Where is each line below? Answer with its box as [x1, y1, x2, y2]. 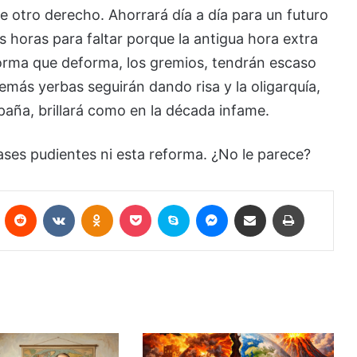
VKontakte [73, 197, 127, 210]
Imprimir [303, 197, 346, 210]
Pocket [150, 197, 187, 210]
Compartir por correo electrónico [265, 197, 323, 210]
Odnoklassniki [112, 197, 185, 210]
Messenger [226, 197, 284, 210]
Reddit [35, 197, 70, 210]
